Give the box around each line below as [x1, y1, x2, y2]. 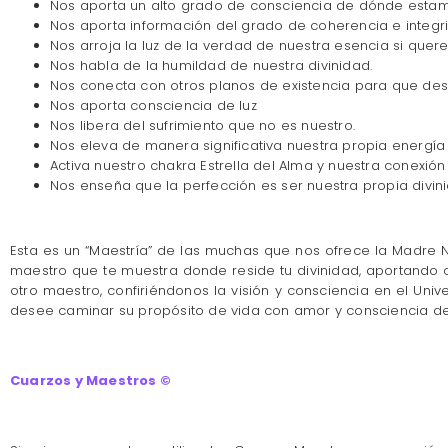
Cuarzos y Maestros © [10, 371, 171, 391]
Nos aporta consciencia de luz [50, 96, 257, 116]
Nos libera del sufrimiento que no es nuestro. [50, 116, 355, 136]
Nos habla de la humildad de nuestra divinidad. [50, 56, 373, 76]
